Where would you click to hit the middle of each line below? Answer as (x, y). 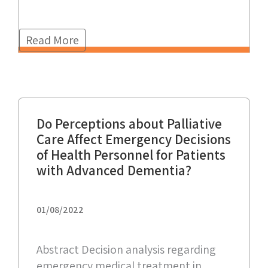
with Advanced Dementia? (114, 171)
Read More (52, 40)
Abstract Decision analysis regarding (126, 250)
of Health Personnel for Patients (131, 155)
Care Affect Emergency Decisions (134, 140)
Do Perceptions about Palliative (129, 124)
